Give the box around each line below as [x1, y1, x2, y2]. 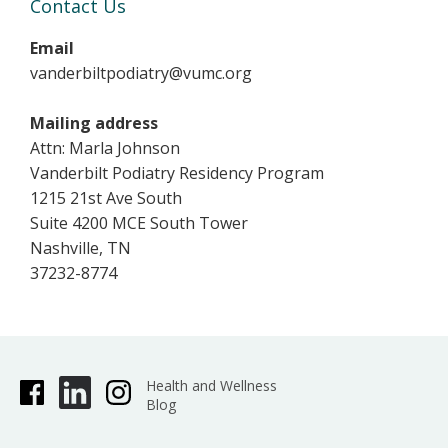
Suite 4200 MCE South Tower [30, 212, 248, 234]
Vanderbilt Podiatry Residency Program [30, 162, 324, 184]
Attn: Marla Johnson [30, 137, 180, 159]
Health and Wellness [145, 376, 277, 395]
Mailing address [30, 112, 158, 134]
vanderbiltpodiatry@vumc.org [30, 62, 252, 84]
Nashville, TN [30, 237, 131, 259]
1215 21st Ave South [30, 187, 182, 209]
